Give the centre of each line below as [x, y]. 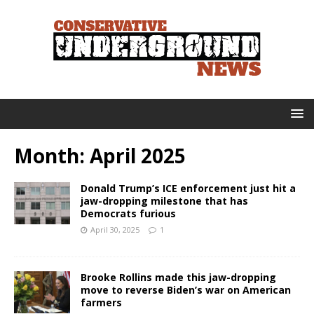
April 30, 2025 [115, 230]
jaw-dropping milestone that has [164, 201]
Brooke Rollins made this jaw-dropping [178, 277]
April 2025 [138, 156]
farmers [101, 302]
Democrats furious [128, 213]
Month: [52, 156]
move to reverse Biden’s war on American [186, 290]
